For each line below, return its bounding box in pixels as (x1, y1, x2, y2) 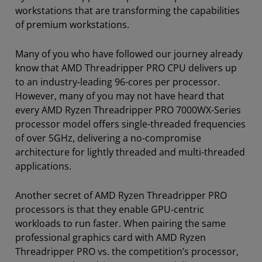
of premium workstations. (15, 18, 129, 31)
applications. (15, 159, 71, 173)
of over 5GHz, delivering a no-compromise (15, 131, 201, 144)
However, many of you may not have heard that (15, 89, 225, 102)
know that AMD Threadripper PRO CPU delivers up (15, 61, 237, 74)
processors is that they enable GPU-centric (15, 202, 204, 216)
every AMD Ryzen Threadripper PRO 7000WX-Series (15, 103, 241, 116)
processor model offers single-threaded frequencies (15, 117, 246, 130)
